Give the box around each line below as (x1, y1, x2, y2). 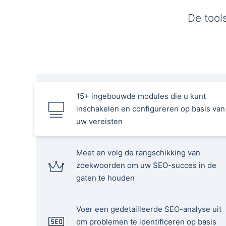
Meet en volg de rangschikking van (76, 147, 200, 157)
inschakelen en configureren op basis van (76, 103, 225, 114)
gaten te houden (76, 173, 135, 183)
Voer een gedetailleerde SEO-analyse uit (76, 204, 221, 214)
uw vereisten (76, 116, 123, 126)
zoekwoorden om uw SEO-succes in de (76, 160, 216, 170)
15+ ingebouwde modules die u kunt (76, 91, 206, 101)
